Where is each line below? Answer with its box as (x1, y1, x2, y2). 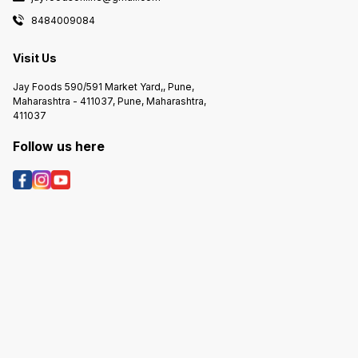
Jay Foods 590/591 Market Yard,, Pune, (13, 80, 194, 93)
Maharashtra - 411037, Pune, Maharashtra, (13, 94, 206, 107)
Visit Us (13, 51, 57, 66)
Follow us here (13, 137, 105, 154)
